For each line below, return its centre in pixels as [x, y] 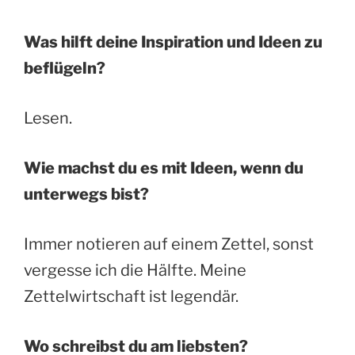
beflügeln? [65, 68]
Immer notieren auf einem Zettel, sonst [169, 244]
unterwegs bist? [86, 194]
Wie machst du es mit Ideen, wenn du [164, 168]
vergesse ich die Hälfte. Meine [135, 270]
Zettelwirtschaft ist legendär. [131, 296]
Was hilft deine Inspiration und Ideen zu [173, 42]
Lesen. [48, 118]
